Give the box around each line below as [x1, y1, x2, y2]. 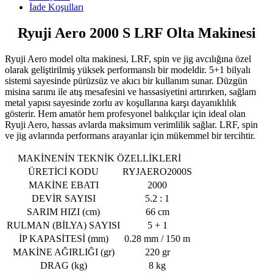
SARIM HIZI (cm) [27, 206, 100, 217]
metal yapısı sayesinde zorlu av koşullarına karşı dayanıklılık [5, 97, 236, 108]
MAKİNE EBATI [28, 179, 99, 190]
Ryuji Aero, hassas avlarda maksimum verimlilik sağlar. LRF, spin [5, 119, 258, 130]
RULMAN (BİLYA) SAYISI [7, 219, 120, 230]
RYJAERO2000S [122, 166, 192, 177]
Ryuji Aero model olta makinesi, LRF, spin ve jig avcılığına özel [5, 53, 251, 64]
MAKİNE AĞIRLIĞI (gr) [12, 246, 115, 257]
